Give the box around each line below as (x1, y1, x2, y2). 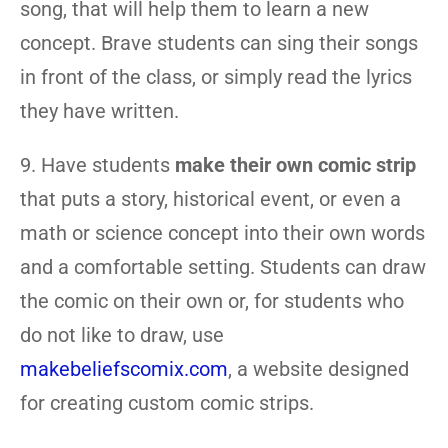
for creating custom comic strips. (20, 391, 314, 415)
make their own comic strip (175, 153, 416, 177)
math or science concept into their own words (20, 221, 425, 245)
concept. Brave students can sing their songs (20, 31, 418, 55)
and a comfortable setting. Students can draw (20, 255, 426, 279)
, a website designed (228, 357, 409, 381)
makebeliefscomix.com (20, 357, 228, 381)
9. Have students (20, 153, 175, 177)
